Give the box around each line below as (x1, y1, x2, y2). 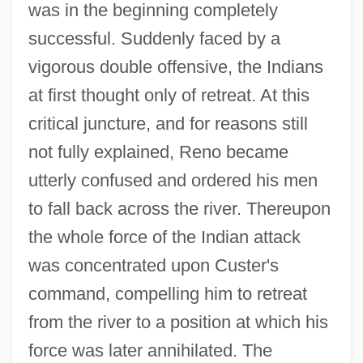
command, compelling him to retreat (28, 283, 307, 304)
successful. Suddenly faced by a (28, 28, 280, 49)
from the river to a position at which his (28, 311, 328, 332)
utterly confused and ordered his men (28, 169, 318, 190)
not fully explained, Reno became (28, 141, 288, 162)
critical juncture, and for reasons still (28, 113, 308, 134)
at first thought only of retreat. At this (28, 84, 310, 105)
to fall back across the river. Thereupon (28, 198, 331, 219)
